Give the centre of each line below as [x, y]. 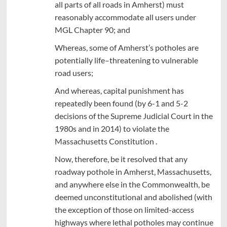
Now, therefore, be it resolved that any [121, 159]
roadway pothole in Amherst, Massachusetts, [133, 172]
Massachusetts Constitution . [106, 141]
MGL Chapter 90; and [92, 30]
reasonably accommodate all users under [125, 17]
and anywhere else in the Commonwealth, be [132, 184]
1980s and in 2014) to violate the [112, 129]
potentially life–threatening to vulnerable [126, 60]
